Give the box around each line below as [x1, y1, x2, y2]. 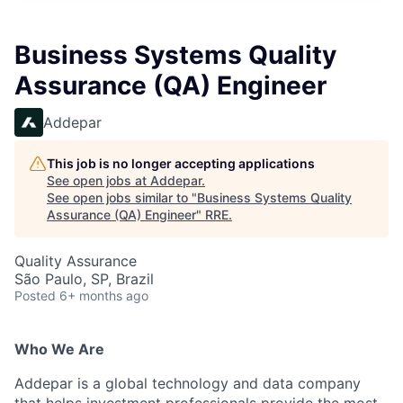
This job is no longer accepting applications [47, 156, 315, 171]
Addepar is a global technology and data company [14, 374, 361, 392]
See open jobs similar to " [47, 190, 197, 205]
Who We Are [14, 340, 104, 358]
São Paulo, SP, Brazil [14, 270, 154, 288]
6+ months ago [59, 288, 148, 303]
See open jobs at [47, 173, 150, 188]
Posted [14, 288, 56, 303]
